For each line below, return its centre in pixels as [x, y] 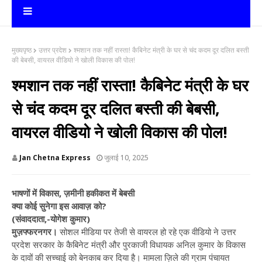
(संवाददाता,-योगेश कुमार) [51, 219]
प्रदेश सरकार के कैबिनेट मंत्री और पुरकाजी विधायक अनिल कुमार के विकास [129, 244]
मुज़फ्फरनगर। [36, 232]
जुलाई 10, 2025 [126, 158]
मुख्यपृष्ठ [22, 50]
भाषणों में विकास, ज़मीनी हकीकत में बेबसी [73, 193]
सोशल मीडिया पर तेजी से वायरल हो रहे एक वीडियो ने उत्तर [148, 232]
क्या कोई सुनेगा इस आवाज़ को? [59, 206]
